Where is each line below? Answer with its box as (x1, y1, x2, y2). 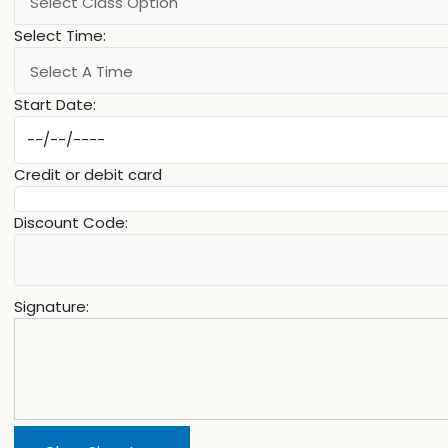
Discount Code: (14, 212, 128, 234)
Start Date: (14, 94, 96, 116)
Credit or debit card (14, 164, 162, 186)
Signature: (14, 296, 89, 318)
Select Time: (14, 24, 106, 46)
